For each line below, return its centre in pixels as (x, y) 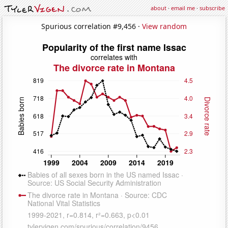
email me (183, 8)
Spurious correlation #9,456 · (92, 26)
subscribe (212, 8)
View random (164, 26)
